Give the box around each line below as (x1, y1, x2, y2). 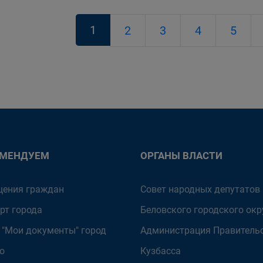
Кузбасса (140, 245, 181, 257)
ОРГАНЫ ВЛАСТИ (140, 150, 222, 161)
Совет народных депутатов (140, 184, 260, 195)
